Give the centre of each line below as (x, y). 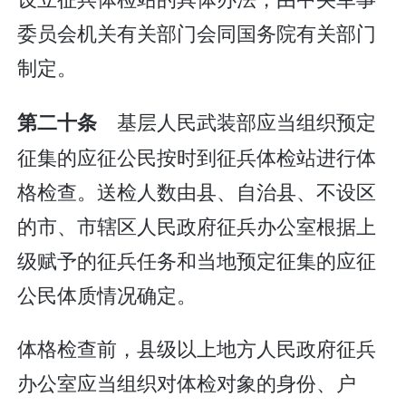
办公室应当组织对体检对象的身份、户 (187, 382)
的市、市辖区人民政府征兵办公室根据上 (197, 225)
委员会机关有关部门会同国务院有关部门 (197, 33)
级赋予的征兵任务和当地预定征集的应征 (197, 259)
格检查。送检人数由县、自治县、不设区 (197, 190)
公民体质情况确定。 (107, 294)
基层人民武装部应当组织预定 (237, 121)
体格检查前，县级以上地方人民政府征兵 (197, 348)
